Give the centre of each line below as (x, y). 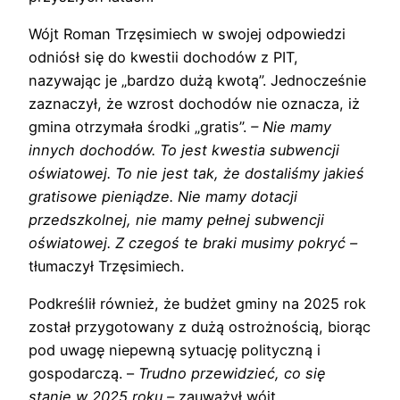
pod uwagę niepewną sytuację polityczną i (175, 350)
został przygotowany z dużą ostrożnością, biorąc (200, 327)
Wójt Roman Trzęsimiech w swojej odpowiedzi (187, 33)
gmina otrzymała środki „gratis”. (140, 126)
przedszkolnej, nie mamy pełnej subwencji (176, 219)
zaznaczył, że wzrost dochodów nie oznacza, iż (194, 103)
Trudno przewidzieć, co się (232, 374)
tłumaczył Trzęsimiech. (106, 266)
